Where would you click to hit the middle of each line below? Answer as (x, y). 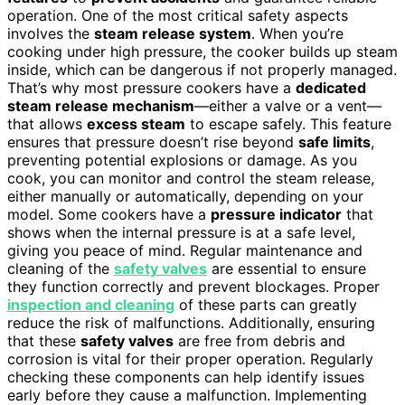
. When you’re (297, 33)
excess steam (136, 123)
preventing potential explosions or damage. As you (182, 160)
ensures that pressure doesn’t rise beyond (153, 141)
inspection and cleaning (91, 304)
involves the (51, 33)
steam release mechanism (101, 105)
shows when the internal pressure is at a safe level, (181, 232)
